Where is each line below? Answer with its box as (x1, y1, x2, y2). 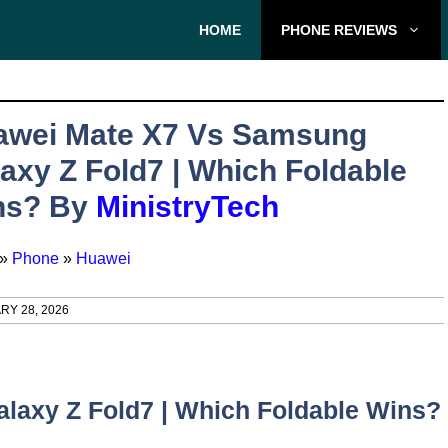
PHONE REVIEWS (281, 22, 397, 38)
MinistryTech (96, 190, 279, 223)
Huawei (76, 250, 131, 267)
